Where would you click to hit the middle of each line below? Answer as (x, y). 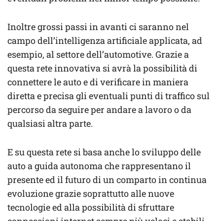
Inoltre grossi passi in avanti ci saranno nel (98, 27)
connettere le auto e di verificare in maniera (98, 82)
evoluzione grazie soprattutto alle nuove (91, 194)
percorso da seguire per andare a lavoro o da (99, 110)
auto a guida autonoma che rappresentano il (99, 166)
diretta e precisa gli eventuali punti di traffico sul (109, 96)
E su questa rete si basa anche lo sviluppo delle (104, 152)
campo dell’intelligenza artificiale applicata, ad (105, 41)
